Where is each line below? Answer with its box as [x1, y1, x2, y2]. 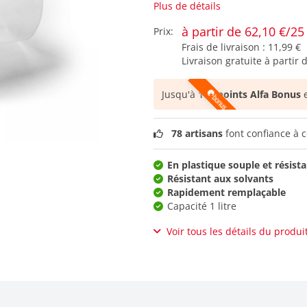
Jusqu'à [162, 87, 198, 101]
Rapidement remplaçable [167, 185, 286, 199]
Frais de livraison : [182, 40, 268, 53]
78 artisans [171, 126, 223, 140]
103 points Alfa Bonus [198, 87, 301, 101]
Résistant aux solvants [167, 171, 273, 185]
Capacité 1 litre [167, 199, 236, 212]
